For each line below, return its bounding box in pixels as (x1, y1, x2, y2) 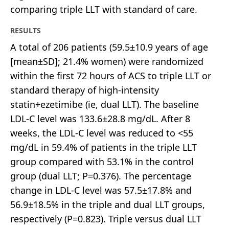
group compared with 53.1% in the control (10, 155, 194, 168)
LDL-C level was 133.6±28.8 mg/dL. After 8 (10, 112, 190, 125)
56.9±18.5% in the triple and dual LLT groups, (10, 198, 205, 211)
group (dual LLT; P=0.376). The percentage (10, 169, 191, 182)
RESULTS (10, 25, 41, 35)
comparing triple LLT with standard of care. (10, 3, 197, 15)
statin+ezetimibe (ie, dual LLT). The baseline (10, 98, 199, 110)
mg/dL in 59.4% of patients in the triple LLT (10, 141, 197, 153)
